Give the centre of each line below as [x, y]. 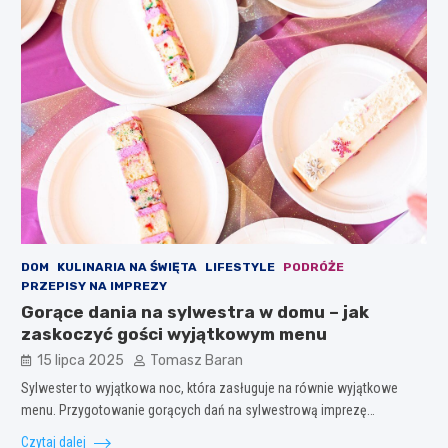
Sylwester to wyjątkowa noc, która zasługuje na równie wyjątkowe [209, 387]
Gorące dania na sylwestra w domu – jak [194, 311]
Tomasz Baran [196, 360]
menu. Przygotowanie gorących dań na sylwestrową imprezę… [197, 409]
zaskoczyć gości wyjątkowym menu [173, 333]
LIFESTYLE [239, 266]
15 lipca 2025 [80, 360]
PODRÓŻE [313, 266]
